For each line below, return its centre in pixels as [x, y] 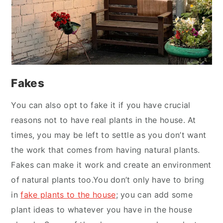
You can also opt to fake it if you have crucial [101, 105]
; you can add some [154, 195]
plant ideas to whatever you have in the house [102, 210]
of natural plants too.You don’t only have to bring [108, 180]
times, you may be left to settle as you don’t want [109, 135]
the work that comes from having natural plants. [106, 150]
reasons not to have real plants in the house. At [104, 120]
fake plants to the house [68, 195]
